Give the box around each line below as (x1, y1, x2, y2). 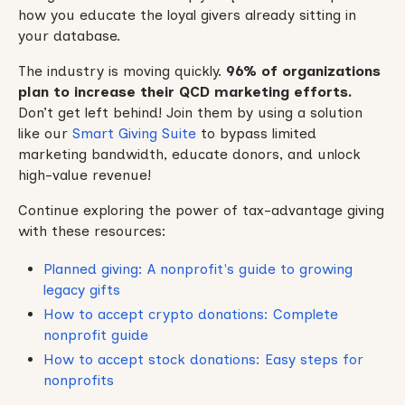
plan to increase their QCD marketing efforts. (17, 82, 352, 100)
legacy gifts (42, 281, 120, 299)
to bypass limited (195, 124, 316, 142)
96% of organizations (225, 61, 381, 80)
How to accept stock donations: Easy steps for (42, 351, 363, 369)
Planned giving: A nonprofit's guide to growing (42, 260, 353, 278)
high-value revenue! (17, 165, 151, 184)
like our (17, 124, 72, 142)
